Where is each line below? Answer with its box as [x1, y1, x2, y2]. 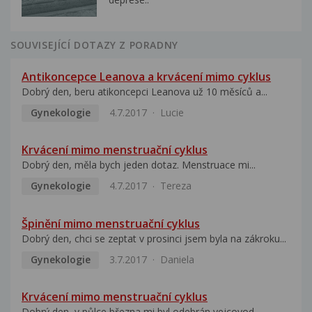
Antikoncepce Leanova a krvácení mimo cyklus [22, 68, 271, 84]
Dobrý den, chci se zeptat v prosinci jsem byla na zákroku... [22, 231, 286, 245]
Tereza [159, 179, 192, 193]
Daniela [159, 252, 194, 266]
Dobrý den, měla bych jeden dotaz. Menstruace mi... [22, 158, 256, 172]
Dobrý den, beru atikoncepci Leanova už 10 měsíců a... [22, 84, 267, 98]
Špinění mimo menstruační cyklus [22, 215, 200, 231]
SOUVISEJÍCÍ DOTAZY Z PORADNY [10, 38, 178, 52]
